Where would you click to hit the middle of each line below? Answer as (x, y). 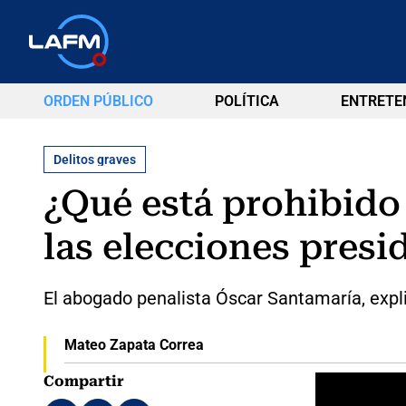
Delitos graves (95, 159)
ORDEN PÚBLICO (98, 101)
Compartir (84, 381)
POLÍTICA (246, 101)
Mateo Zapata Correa (134, 344)
